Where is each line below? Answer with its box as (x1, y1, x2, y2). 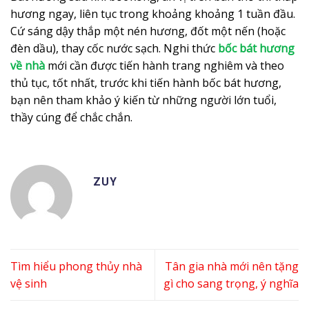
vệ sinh (10, 275, 47, 291)
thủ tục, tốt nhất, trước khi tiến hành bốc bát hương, (10, 75, 281, 91)
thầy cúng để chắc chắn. (10, 110, 132, 126)
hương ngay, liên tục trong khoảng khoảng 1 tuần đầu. (10, 6, 295, 22)
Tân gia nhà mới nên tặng (165, 258, 299, 274)
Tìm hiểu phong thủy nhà (10, 258, 142, 274)
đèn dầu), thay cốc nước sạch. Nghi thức (10, 41, 218, 57)
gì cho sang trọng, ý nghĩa (163, 275, 299, 291)
